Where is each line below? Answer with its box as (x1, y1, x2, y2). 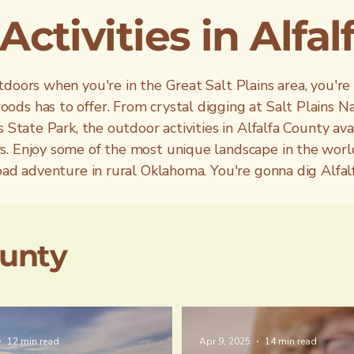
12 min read (7, 335, 59, 348)
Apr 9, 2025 (199, 335, 250, 348)
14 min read (265, 335, 317, 348)
